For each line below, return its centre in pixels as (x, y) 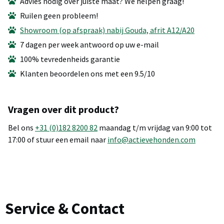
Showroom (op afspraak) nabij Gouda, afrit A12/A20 (107, 30)
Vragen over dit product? (63, 109)
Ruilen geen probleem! (59, 16)
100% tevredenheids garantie (70, 59)
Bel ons (21, 128)
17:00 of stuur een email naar (58, 140)
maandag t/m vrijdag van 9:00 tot (155, 128)
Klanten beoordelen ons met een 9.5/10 (87, 74)
